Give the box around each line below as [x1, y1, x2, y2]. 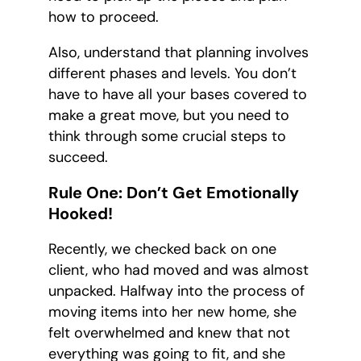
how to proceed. [48, 7, 159, 27]
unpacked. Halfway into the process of [48, 281, 305, 301]
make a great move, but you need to [48, 106, 289, 126]
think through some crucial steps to [48, 127, 286, 147]
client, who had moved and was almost [48, 260, 309, 280]
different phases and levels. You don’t [48, 64, 297, 84]
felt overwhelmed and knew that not [48, 323, 290, 343]
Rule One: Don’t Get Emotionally [48, 182, 299, 204]
